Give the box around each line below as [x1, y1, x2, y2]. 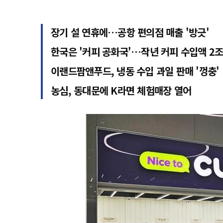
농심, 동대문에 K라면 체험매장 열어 [51, 83, 191, 98]
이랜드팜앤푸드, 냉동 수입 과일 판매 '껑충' [51, 64, 220, 78]
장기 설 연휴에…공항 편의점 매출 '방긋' [51, 25, 209, 39]
